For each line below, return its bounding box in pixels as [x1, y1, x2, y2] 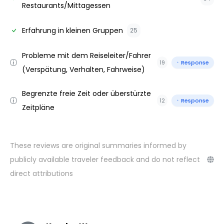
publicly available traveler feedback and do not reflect [10, 154, 200, 164]
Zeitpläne [22, 102, 54, 112]
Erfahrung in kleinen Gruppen [22, 25, 123, 35]
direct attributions [10, 168, 73, 178]
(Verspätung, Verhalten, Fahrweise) [22, 64, 145, 74]
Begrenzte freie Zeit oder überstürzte [22, 88, 151, 98]
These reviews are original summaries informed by [10, 140, 186, 150]
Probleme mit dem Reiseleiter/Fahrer [22, 50, 151, 60]
